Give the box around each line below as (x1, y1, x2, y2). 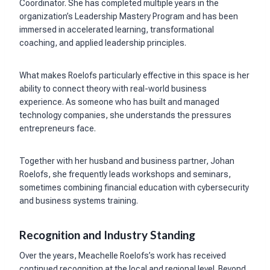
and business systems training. (19, 195, 140, 206)
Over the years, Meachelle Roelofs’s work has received (19, 251, 226, 261)
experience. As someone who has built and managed (19, 96, 219, 107)
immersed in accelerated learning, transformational (19, 24, 214, 34)
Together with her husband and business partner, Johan (19, 155, 234, 166)
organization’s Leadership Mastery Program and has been (19, 11, 238, 21)
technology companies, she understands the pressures (19, 110, 231, 120)
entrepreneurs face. (19, 123, 98, 133)
